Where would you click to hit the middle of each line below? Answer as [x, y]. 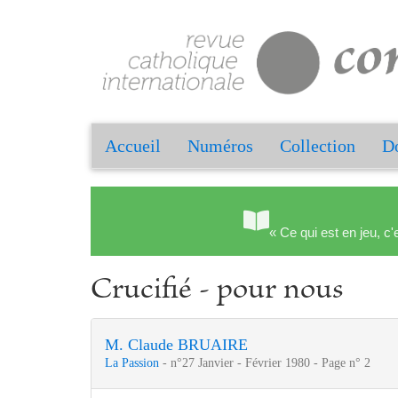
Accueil [133, 146]
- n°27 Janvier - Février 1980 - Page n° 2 [267, 363]
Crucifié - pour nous [217, 292]
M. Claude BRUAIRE [176, 345]
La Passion [134, 363]
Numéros [220, 146]
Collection [318, 146]
